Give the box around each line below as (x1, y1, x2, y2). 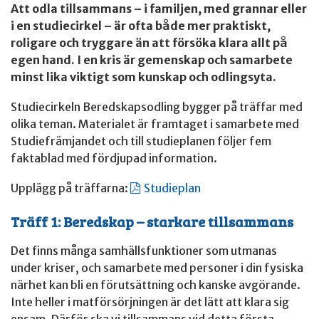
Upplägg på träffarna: (11, 181, 130, 196)
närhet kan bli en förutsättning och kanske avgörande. (11, 278, 300, 293)
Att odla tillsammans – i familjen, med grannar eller (11, 1, 307, 16)
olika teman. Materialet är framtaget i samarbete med (11, 117, 299, 132)
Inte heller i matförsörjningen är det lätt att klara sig (11, 295, 289, 310)
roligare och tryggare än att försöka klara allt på (11, 36, 288, 51)
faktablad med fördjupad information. (11, 151, 217, 166)
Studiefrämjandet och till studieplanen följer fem (11, 134, 271, 149)
